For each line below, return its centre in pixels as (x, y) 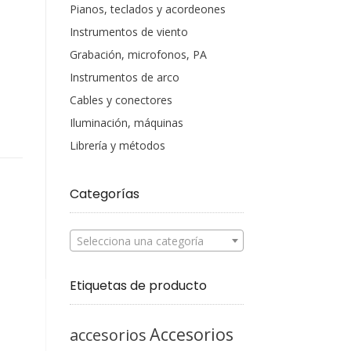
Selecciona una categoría (140, 241)
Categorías (104, 194)
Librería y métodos (117, 145)
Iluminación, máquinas (126, 123)
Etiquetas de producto (138, 286)
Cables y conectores (121, 100)
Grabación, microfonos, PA (138, 54)
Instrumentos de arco (124, 77)
